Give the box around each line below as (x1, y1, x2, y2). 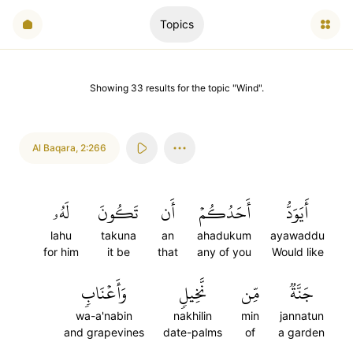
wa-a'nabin (76, 309, 132, 322)
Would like (271, 245, 324, 258)
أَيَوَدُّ (286, 196, 309, 229)
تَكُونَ (98, 196, 139, 229)
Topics (159, 17, 194, 31)
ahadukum (197, 229, 251, 242)
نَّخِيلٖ (179, 277, 206, 310)
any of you (197, 245, 251, 258)
